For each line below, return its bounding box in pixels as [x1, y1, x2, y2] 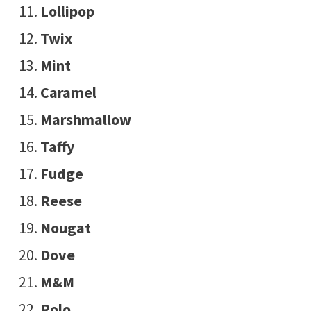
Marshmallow [40, 110, 131, 130]
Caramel [40, 83, 96, 103]
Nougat [40, 218, 91, 238]
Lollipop [40, 1, 94, 22]
